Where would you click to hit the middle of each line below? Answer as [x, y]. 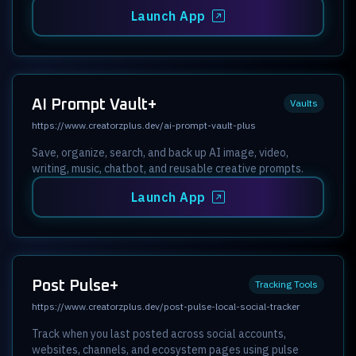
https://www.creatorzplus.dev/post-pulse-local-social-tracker [166, 306]
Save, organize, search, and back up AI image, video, [160, 152]
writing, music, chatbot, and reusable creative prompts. [168, 168]
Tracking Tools [286, 284]
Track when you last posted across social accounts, [159, 333]
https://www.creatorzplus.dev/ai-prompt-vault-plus [144, 125]
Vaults [304, 103]
